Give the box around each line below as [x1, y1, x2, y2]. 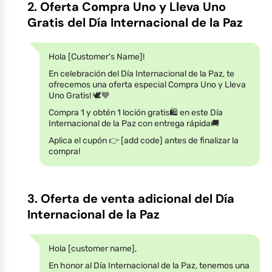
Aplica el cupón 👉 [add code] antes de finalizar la [49, 135, 239, 146]
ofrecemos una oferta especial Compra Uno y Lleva [49, 79, 246, 90]
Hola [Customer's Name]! [49, 51, 144, 62]
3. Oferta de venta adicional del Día [27, 190, 234, 206]
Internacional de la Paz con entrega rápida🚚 [49, 118, 219, 129]
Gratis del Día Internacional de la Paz [27, 14, 243, 30]
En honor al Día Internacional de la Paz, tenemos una [49, 260, 250, 271]
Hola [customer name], [49, 243, 137, 254]
